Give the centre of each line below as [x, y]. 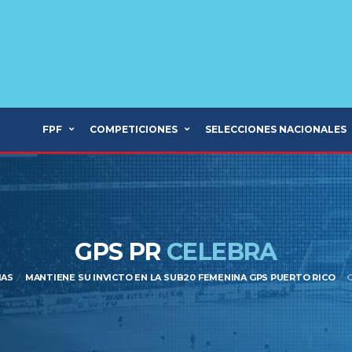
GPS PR [121, 252]
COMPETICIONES [134, 129]
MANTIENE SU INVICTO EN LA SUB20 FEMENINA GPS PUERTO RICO [180, 277]
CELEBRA [222, 252]
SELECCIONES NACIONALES [276, 129]
